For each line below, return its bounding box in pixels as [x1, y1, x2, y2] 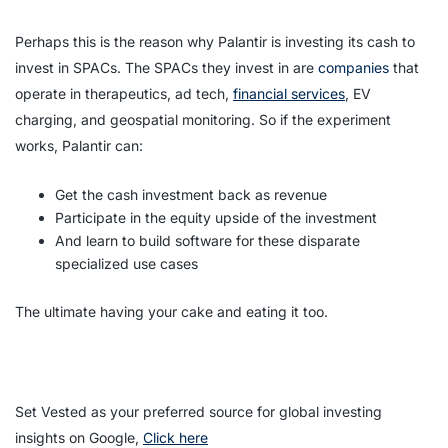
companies [318, 58, 389, 76]
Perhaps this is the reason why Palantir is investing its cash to [15, 32, 415, 50]
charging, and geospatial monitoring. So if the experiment [15, 110, 391, 128]
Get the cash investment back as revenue [55, 185, 327, 203]
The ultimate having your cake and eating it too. [15, 302, 328, 320]
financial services [233, 84, 345, 102]
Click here [143, 428, 208, 446]
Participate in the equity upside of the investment [55, 208, 377, 226]
